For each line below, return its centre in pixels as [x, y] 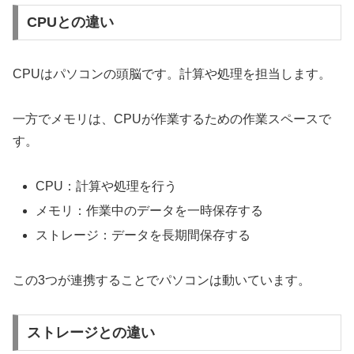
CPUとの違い [70, 23]
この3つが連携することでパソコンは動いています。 [162, 281]
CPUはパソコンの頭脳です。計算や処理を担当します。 [172, 74]
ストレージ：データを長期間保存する [143, 235]
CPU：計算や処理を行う [107, 186]
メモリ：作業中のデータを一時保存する [150, 211]
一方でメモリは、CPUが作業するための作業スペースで [172, 119]
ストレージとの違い [90, 332]
